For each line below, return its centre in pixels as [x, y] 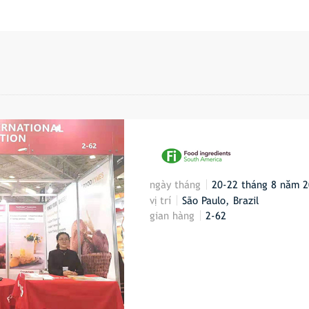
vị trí [161, 200]
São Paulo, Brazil [221, 200]
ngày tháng [176, 185]
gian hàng [172, 216]
